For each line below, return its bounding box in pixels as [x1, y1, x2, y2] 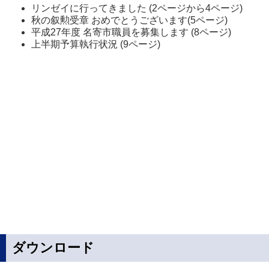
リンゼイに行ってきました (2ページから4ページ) [31, 3, 243, 13]
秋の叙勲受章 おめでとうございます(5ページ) [31, 15, 228, 25]
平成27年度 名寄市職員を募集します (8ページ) [31, 27, 231, 37]
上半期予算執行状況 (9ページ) [31, 39, 160, 49]
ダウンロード [12, 240, 94, 255]
